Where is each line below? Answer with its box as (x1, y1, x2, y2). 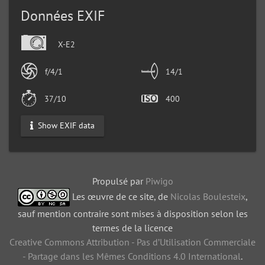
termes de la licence (92, 221, 173, 234)
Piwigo (145, 174, 173, 187)
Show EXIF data (35, 120, 95, 131)
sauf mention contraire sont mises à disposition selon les (17, 207, 248, 219)
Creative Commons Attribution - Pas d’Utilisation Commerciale (9, 235, 256, 248)
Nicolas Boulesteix (170, 190, 245, 202)
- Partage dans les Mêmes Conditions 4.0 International (22, 250, 241, 262)
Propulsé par (92, 174, 146, 187)
